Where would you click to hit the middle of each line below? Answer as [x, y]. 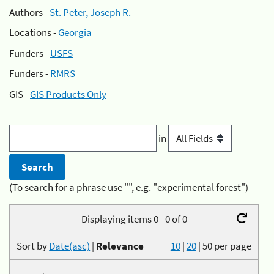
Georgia [75, 32]
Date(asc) [70, 246]
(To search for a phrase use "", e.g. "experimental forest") [129, 187]
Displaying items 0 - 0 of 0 [134, 219]
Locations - [34, 32]
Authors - [29, 12]
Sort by [33, 246]
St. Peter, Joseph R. [90, 12]
